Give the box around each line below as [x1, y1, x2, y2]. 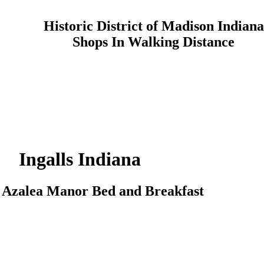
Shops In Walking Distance [72, 34, 235, 49]
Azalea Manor [2, 183, 88, 199]
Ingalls [18, 148, 73, 170]
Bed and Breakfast [92, 183, 204, 199]
